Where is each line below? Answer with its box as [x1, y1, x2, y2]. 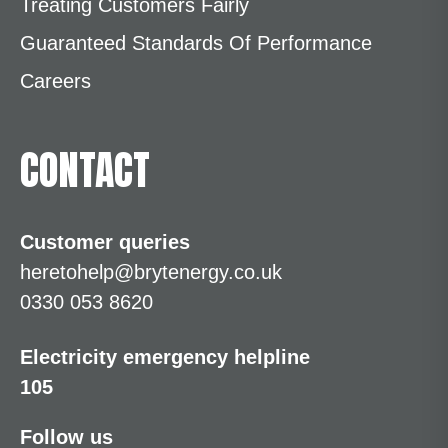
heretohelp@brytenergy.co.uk [20, 261, 282, 283]
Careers [20, 70, 91, 92]
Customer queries [20, 231, 190, 253]
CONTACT [20, 140, 150, 200]
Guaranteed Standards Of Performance [20, 32, 372, 54]
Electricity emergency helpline [20, 346, 310, 368]
